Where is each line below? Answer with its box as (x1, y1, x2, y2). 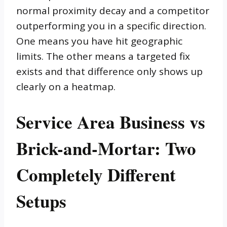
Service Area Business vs (16, 108, 205, 135)
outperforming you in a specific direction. (16, 19, 206, 32)
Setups (16, 187, 66, 214)
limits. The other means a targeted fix (16, 49, 190, 63)
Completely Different (16, 161, 176, 187)
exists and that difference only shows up (16, 64, 203, 78)
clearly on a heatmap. (16, 80, 116, 93)
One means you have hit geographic (16, 34, 182, 48)
